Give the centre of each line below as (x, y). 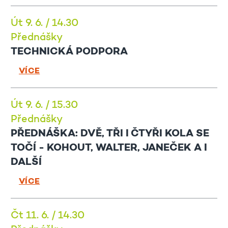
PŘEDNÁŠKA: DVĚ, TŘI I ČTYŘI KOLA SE (110, 134)
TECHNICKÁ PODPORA (69, 52)
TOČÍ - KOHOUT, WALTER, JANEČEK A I (109, 148)
